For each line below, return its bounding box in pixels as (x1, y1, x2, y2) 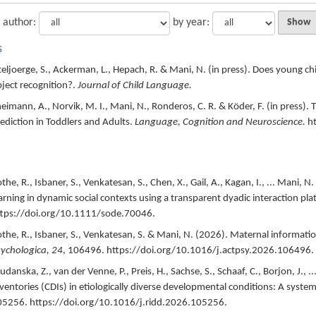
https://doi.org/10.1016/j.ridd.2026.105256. (29, 297, 227, 308)
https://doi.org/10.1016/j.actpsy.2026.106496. (106, 245, 314, 256)
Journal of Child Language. (77, 80, 192, 91)
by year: (172, 16, 209, 28)
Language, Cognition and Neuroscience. (134, 116, 305, 128)
